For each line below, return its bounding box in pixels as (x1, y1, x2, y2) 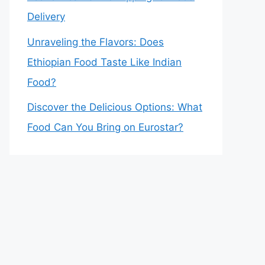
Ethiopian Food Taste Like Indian (27, 56, 182, 68)
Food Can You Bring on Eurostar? (27, 121, 183, 133)
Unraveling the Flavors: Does (27, 35, 164, 48)
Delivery (27, 11, 65, 22)
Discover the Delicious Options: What (27, 101, 202, 113)
